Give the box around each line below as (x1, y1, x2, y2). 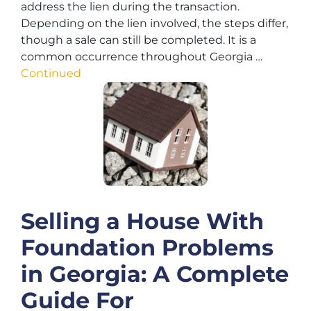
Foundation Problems (21, 234, 274, 261)
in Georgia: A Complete (21, 260, 289, 287)
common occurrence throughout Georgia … (21, 50, 262, 63)
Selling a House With (21, 208, 264, 235)
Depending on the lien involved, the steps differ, (21, 17, 288, 30)
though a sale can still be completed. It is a (21, 33, 256, 47)
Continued (21, 67, 81, 80)
